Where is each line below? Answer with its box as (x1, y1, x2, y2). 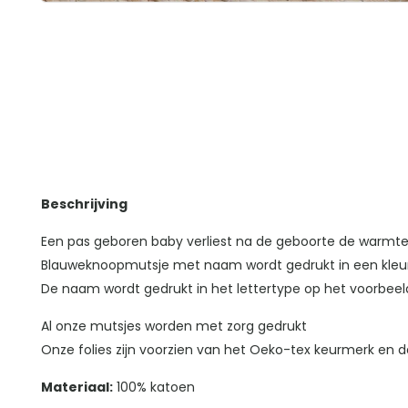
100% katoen (112, 378, 195, 397)
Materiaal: (40, 378, 113, 397)
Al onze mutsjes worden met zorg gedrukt (40, 317, 307, 336)
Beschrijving (40, 195, 127, 214)
